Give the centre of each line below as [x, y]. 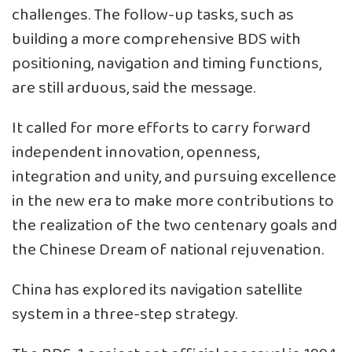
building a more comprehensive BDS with [156, 39]
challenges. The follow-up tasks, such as [153, 15]
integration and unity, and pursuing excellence [174, 177]
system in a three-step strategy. [125, 314]
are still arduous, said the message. [134, 88]
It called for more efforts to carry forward [161, 128]
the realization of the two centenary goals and [174, 225]
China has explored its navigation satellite [157, 290]
